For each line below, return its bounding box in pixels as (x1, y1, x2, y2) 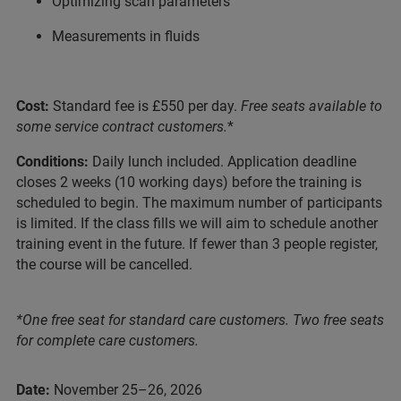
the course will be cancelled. (16, 255, 192, 273)
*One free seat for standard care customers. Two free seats (16, 311, 384, 328)
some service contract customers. (16, 117, 227, 135)
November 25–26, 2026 (54, 380, 202, 398)
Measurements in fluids (52, 27, 200, 45)
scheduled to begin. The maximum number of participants (16, 193, 382, 211)
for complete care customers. (16, 331, 199, 349)
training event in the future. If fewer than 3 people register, (16, 235, 378, 252)
